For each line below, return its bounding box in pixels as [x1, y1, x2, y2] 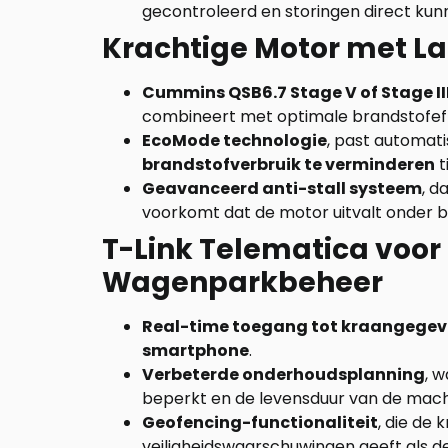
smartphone [142, 339, 249, 362]
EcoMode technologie [142, 129, 327, 152]
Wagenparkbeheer [102, 263, 383, 302]
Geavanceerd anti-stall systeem [142, 177, 422, 200]
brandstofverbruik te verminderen [142, 153, 435, 176]
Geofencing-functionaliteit [142, 411, 378, 434]
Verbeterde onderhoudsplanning [142, 363, 425, 386]
